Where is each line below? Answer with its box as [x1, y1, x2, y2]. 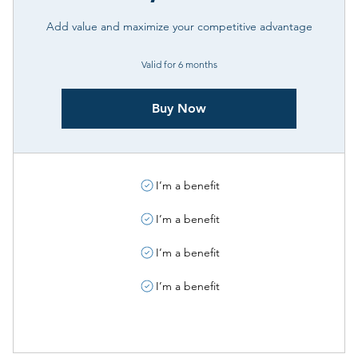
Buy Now [152, 101, 206, 116]
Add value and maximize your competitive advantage [46, 19, 312, 34]
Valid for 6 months [141, 58, 217, 70]
